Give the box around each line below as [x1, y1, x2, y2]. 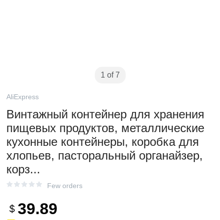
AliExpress [6, 93, 39, 101]
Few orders [47, 182, 82, 190]
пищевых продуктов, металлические [6, 121, 204, 135]
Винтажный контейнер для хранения [6, 108, 204, 121]
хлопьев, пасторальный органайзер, [6, 149, 203, 162]
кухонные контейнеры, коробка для [6, 135, 199, 148]
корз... [6, 163, 40, 176]
